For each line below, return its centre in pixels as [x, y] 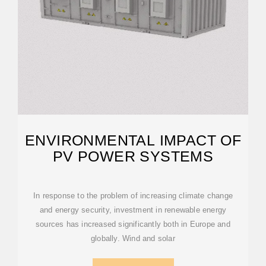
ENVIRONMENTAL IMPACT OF [133, 140]
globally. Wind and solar [133, 238]
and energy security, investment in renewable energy [133, 210]
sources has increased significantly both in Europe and [133, 224]
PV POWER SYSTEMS [133, 156]
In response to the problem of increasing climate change [133, 196]
